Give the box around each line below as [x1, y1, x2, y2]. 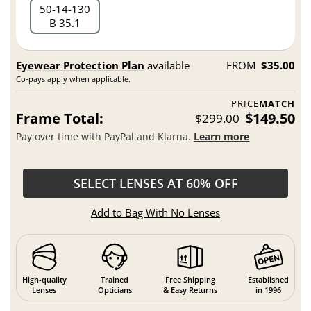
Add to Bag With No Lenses [91, 205, 220, 219]
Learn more [194, 130, 250, 144]
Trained [101, 274, 129, 285]
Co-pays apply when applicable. [16, 73, 131, 84]
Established [248, 274, 289, 285]
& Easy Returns [162, 285, 217, 296]
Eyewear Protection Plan [16, 58, 145, 72]
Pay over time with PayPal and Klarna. [16, 130, 194, 144]
